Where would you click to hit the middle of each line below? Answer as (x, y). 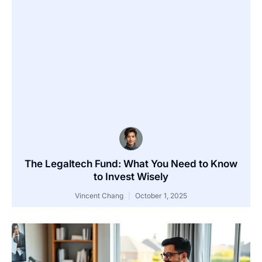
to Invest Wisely (131, 177)
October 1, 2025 (160, 196)
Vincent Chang (100, 196)
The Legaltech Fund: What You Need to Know (131, 164)
